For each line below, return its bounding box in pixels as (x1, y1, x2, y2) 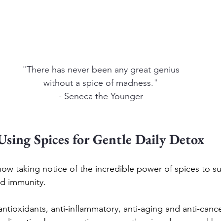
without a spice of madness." (43, 77, 158, 89)
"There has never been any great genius (22, 64, 180, 75)
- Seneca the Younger (58, 91, 143, 102)
